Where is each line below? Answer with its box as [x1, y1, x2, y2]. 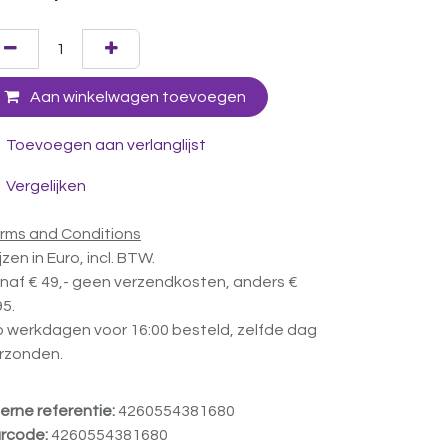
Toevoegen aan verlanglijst [6, 137, 206, 154]
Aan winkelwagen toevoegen [26, 89, 246, 106]
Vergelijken [6, 177, 86, 194]
